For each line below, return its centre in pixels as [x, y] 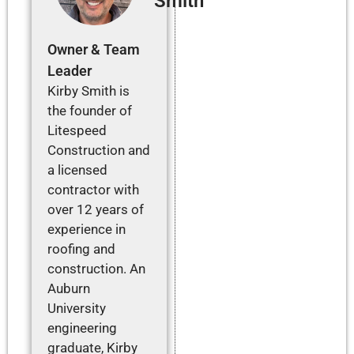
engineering [82, 328]
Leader [70, 70]
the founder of [90, 110]
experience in [87, 229]
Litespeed [77, 130]
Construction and [99, 150]
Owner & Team [94, 49]
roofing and [81, 249]
